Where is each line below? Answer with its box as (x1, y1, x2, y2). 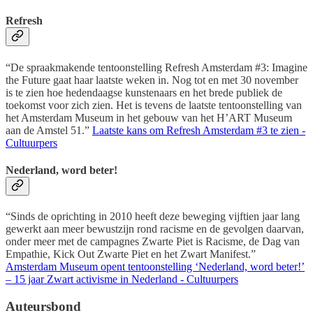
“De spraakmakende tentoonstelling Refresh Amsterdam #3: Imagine (6, 61, 307, 73)
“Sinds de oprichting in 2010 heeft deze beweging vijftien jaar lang (6, 210, 300, 223)
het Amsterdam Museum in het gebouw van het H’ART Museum (6, 111, 292, 124)
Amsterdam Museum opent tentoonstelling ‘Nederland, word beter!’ (6, 261, 305, 273)
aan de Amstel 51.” (6, 124, 92, 136)
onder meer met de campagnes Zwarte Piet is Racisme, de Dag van (6, 235, 300, 248)
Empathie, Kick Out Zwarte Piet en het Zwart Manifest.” (6, 248, 256, 261)
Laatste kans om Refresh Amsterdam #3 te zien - (92, 124, 305, 136)
